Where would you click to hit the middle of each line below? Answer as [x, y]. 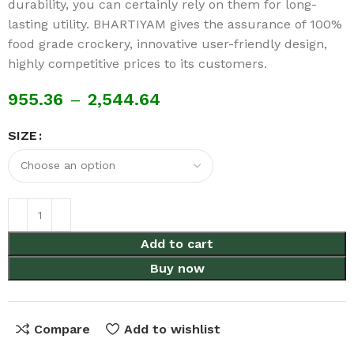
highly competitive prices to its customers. [138, 63]
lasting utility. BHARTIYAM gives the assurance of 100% [175, 24]
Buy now [177, 268]
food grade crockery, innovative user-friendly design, [168, 43]
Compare [62, 329]
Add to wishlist [172, 329]
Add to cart [177, 243]
